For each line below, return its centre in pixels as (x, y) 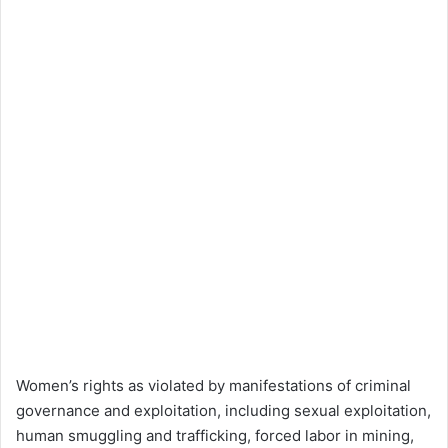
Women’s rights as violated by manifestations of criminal (213, 386)
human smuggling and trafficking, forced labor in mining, (215, 436)
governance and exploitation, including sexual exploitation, (223, 411)
